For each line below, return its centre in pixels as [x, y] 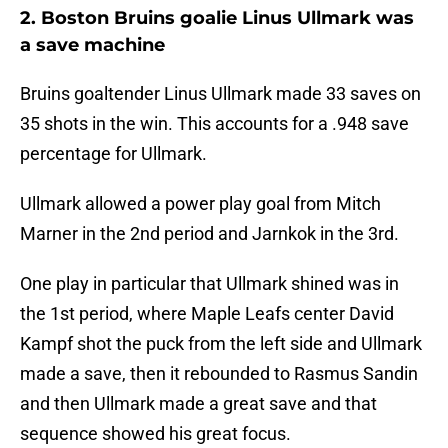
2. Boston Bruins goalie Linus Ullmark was [217, 18]
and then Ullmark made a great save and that [198, 404]
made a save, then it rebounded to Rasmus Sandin [219, 374]
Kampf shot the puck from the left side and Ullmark [221, 344]
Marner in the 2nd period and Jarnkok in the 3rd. [209, 234]
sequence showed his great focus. [155, 434]
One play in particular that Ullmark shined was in [209, 284]
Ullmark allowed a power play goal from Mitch [200, 204]
